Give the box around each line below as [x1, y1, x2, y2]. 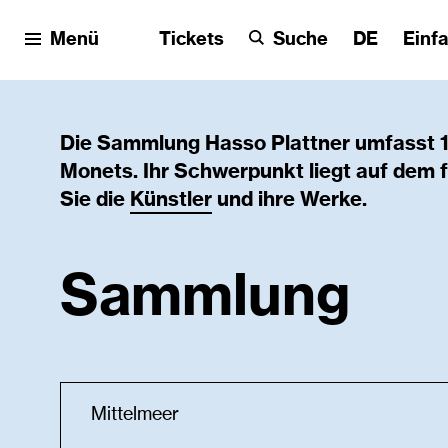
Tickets [159, 30, 224, 49]
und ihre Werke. [212, 190, 367, 210]
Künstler [130, 190, 212, 210]
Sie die [60, 190, 130, 210]
